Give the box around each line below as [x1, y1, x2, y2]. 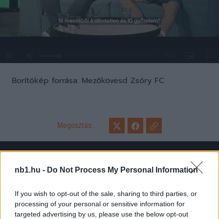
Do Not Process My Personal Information [47, 166, 198, 174]
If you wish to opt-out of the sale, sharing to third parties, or [15, 190, 197, 197]
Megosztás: [57, 121, 93, 130]
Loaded [39, 54, 57, 60]
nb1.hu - [15, 166, 47, 174]
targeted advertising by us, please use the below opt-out [15, 210, 188, 218]
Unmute [29, 55, 47, 61]
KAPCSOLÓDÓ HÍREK [51, 151, 168, 169]
